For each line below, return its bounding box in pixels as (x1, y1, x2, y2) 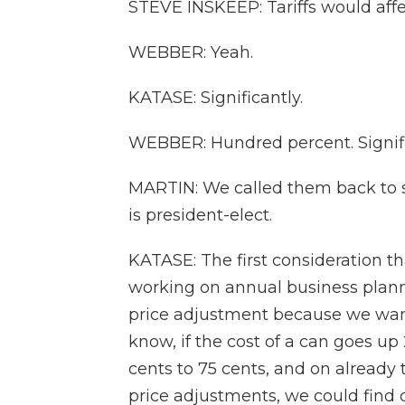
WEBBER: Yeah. (128, 42, 253, 62)
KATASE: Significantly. (128, 88, 303, 108)
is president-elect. (128, 205, 272, 225)
